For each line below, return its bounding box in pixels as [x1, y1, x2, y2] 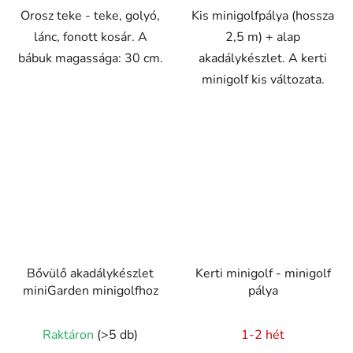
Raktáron [43, 325, 97, 344]
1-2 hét [241, 325, 284, 344]
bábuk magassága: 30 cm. [17, 50, 163, 68]
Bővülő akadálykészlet [27, 264, 154, 282]
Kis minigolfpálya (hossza [191, 7, 334, 25]
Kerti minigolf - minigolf [195, 264, 331, 282]
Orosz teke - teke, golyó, [20, 7, 160, 25]
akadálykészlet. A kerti [199, 50, 327, 68]
